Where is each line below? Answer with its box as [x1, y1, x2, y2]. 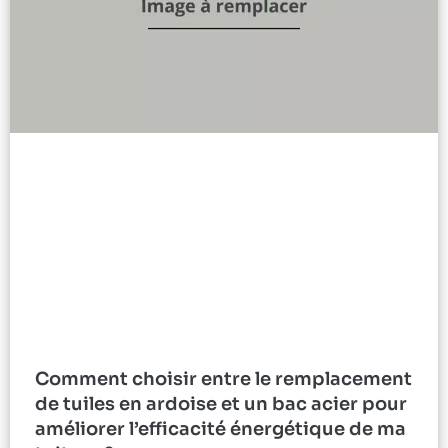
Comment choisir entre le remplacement [35, 367, 412, 390]
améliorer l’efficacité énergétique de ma [35, 417, 406, 440]
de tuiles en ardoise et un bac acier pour [35, 392, 407, 415]
